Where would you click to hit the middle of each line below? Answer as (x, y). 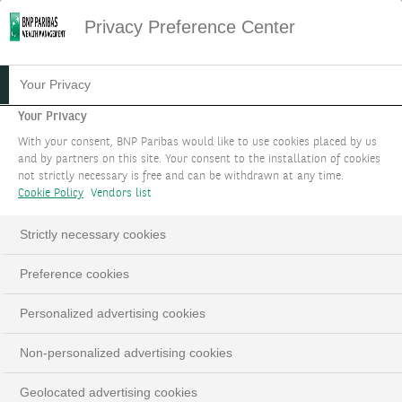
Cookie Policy (51, 193)
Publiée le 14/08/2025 (92, 344)
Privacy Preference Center (190, 27)
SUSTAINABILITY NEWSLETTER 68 (157, 87)
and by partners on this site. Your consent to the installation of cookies (199, 159)
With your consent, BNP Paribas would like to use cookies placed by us (197, 142)
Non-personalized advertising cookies (126, 353)
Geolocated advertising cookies (109, 392)
